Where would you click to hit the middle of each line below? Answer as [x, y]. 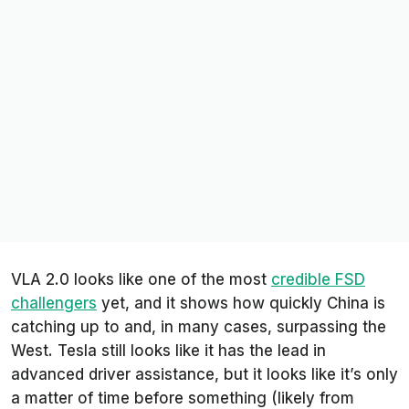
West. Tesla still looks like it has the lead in [168, 350]
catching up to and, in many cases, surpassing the [199, 326]
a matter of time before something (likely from [183, 398]
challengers [54, 303]
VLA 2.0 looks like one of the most [141, 279]
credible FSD [318, 279]
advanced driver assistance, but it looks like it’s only [204, 374]
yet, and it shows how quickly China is [241, 303]
